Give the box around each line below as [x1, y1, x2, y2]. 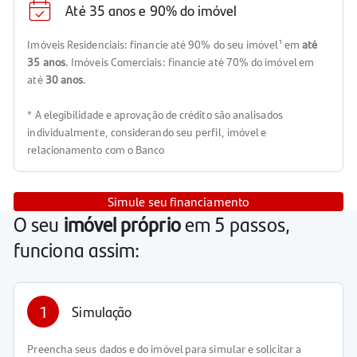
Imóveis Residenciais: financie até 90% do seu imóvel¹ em [27, 37, 302, 52]
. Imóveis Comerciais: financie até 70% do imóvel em [65, 54, 315, 69]
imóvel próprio [63, 209, 181, 237]
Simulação [72, 300, 132, 321]
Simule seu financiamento [108, 191, 249, 210]
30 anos [45, 72, 84, 87]
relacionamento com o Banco [27, 142, 165, 157]
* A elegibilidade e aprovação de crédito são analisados [27, 107, 283, 122]
